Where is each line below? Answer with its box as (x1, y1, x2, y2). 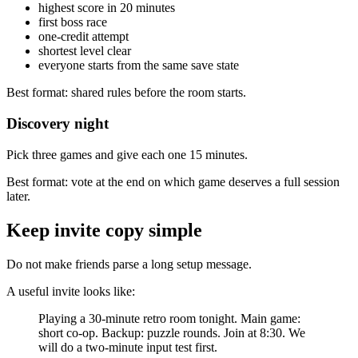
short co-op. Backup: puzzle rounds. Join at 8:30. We (38, 325, 305, 340)
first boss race (38, 15, 107, 30)
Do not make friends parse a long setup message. (6, 257, 252, 271)
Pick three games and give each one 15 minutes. (6, 147, 248, 161)
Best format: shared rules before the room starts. (6, 86, 246, 100)
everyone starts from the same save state (38, 58, 239, 73)
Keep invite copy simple (6, 219, 202, 241)
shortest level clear (38, 44, 131, 58)
